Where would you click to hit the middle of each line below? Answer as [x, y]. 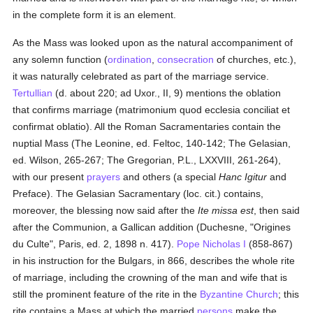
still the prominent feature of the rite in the [107, 294]
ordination [130, 59]
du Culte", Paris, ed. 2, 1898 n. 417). [95, 244]
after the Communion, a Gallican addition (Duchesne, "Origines [152, 227]
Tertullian [33, 93]
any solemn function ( [60, 59]
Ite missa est [226, 210]
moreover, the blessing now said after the [105, 210]
